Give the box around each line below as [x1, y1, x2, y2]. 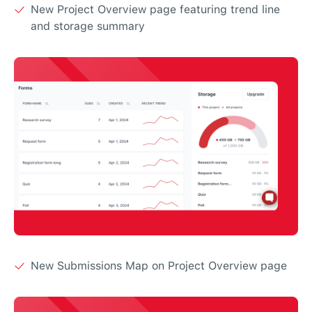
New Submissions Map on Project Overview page [31, 258, 287, 272]
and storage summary [31, 19, 145, 33]
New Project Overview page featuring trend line [31, 2, 280, 16]
